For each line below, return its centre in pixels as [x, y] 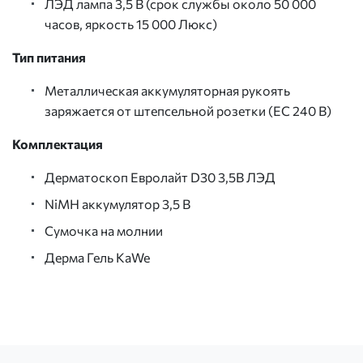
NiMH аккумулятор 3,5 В [117, 203]
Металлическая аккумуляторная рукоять [167, 90]
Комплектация [58, 143]
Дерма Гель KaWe [97, 257]
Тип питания [49, 57]
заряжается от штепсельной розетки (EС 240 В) [188, 110]
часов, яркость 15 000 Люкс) [131, 23]
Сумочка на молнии [104, 230]
